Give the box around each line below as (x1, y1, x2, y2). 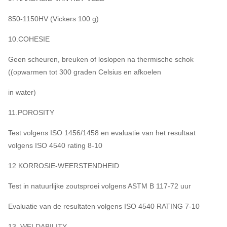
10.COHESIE (8, 34, 50, 43)
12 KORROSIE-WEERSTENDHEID (8, 161, 119, 170)
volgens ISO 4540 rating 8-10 (8, 141, 102, 149)
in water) (8, 88, 36, 96)
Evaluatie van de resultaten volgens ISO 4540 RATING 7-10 (8, 202, 200, 210)
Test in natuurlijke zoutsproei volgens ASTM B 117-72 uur (8, 181, 191, 190)
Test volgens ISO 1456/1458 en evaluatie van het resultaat (8, 128, 196, 137)
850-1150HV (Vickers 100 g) (8, 14, 99, 23)
